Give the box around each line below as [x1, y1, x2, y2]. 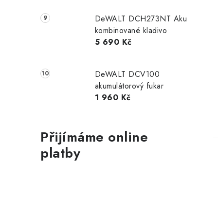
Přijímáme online [40, 127, 148, 147]
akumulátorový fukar [94, 80, 164, 92]
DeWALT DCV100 [94, 69, 160, 80]
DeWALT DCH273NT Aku [94, 13, 187, 25]
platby [40, 143, 80, 163]
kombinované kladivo [94, 25, 167, 36]
